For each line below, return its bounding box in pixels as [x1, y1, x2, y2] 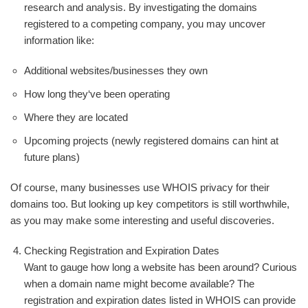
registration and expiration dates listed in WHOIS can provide [24, 294, 296, 306]
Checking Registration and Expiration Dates [24, 245, 219, 256]
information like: [24, 34, 94, 46]
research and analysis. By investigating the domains [24, 1, 257, 13]
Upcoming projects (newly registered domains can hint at [24, 135, 278, 146]
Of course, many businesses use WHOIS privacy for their [10, 181, 269, 193]
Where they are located [24, 111, 128, 123]
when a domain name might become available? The [24, 278, 254, 289]
